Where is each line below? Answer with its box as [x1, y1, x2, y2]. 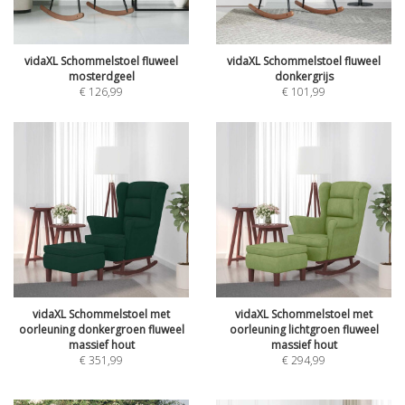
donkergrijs [274, 69, 334, 84]
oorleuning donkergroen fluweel [18, 322, 184, 337]
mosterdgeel [68, 69, 135, 84]
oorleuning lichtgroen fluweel [229, 322, 379, 337]
